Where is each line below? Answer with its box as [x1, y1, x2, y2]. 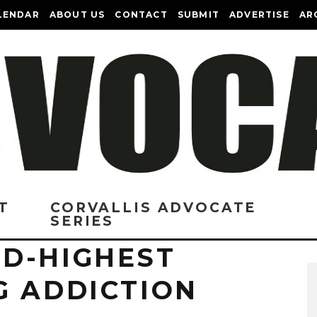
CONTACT [115, 9, 168, 20]
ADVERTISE [229, 9, 289, 20]
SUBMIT [177, 9, 220, 20]
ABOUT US [49, 9, 105, 20]
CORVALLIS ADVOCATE [50, 200, 257, 216]
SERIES [50, 213, 115, 229]
